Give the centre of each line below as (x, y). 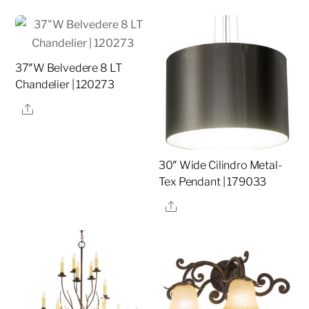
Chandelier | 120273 (65, 85)
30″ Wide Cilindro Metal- (220, 166)
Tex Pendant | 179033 (213, 182)
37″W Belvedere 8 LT (69, 68)
